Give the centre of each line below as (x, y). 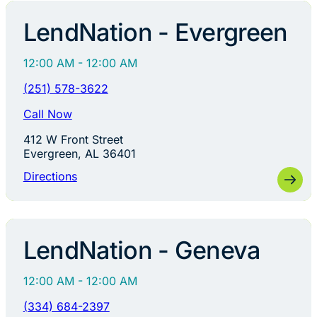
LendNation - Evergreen (155, 33)
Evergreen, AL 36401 (79, 153)
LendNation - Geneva (142, 250)
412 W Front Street (73, 139)
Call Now (47, 114)
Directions (50, 177)
